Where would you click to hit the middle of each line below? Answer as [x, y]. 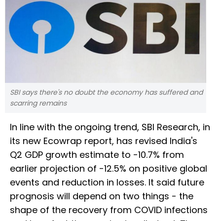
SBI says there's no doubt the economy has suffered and [106, 92]
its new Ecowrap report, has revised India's [104, 141]
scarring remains [38, 103]
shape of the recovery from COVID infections [109, 210]
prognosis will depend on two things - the [102, 196]
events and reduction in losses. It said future [107, 183]
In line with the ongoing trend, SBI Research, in [110, 127]
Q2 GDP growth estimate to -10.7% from [97, 155]
